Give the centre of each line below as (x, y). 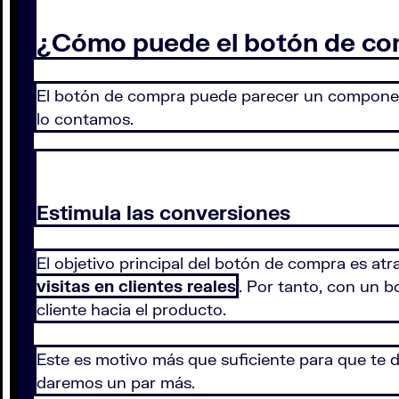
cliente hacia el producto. (134, 309)
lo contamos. (85, 119)
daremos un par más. (116, 383)
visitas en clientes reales (136, 286)
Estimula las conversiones (163, 213)
